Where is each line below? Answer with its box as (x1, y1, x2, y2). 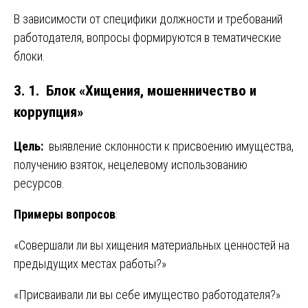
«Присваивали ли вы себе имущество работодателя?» (14, 287, 280, 302)
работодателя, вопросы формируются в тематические (14, 30, 281, 45)
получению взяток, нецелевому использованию (14, 157, 247, 172)
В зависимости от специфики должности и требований (14, 11, 283, 26)
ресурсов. (14, 175, 65, 190)
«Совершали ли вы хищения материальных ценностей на (14, 237, 289, 252)
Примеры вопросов (14, 206, 115, 221)
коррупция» (14, 102, 83, 120)
